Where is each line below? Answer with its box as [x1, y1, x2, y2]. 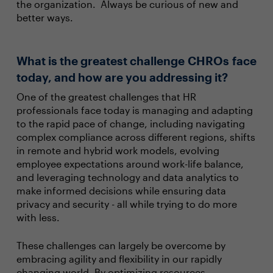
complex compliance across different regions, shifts [16, 131, 255, 143]
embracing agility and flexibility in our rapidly [16, 253, 222, 264]
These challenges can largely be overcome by [16, 239, 225, 251]
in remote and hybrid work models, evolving [16, 144, 219, 156]
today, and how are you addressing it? [16, 70, 228, 84]
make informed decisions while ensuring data [16, 185, 226, 196]
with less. [16, 211, 60, 223]
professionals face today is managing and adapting [16, 104, 253, 116]
